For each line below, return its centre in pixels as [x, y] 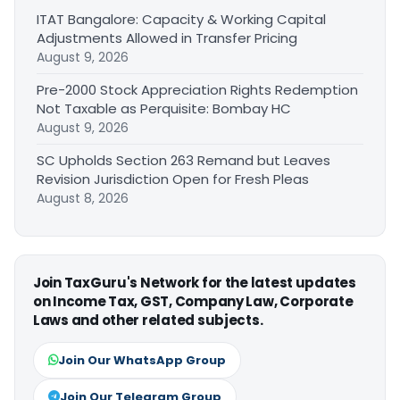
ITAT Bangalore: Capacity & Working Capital [181, 19]
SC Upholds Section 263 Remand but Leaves [183, 160]
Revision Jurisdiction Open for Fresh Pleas [173, 179]
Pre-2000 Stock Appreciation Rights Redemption [197, 89]
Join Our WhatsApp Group [142, 360]
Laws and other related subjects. [148, 320]
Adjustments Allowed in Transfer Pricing [167, 37]
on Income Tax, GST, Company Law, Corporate [193, 301]
